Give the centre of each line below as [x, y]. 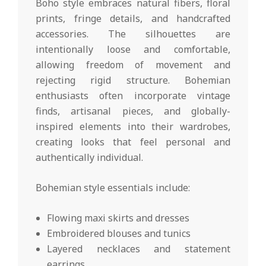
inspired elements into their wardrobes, [133, 127]
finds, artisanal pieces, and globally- [133, 111]
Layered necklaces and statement [139, 249]
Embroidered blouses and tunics [119, 234]
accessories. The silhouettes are [133, 34]
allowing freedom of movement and [133, 65]
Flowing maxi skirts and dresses [118, 218]
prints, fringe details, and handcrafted [133, 19]
